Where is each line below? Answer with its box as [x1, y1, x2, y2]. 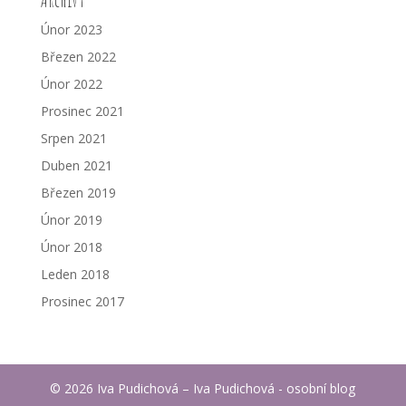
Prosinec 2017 [40, 292, 124, 310]
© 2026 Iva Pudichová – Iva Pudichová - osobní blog [50, 379, 356, 397]
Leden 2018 [40, 265, 110, 283]
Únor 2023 [40, 20, 102, 38]
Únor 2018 [40, 237, 102, 256]
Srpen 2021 [40, 129, 107, 147]
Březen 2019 [40, 183, 116, 201]
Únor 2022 [40, 74, 102, 92]
